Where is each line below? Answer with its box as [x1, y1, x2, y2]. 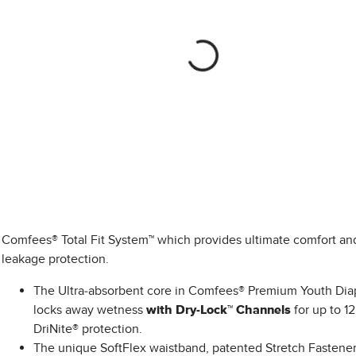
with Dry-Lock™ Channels [145, 301, 291, 318]
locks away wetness [33, 301, 146, 318]
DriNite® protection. [33, 320, 142, 337]
